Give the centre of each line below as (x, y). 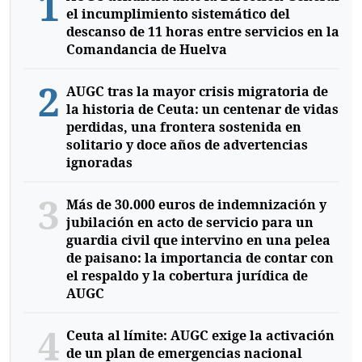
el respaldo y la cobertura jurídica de (187, 275)
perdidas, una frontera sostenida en (183, 126)
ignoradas (99, 162)
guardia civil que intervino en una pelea (198, 240)
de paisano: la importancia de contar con (200, 257)
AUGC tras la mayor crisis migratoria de (197, 91)
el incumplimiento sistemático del (178, 13)
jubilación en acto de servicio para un (189, 222)
